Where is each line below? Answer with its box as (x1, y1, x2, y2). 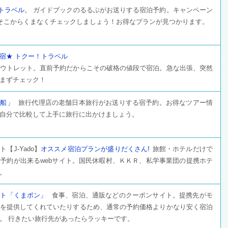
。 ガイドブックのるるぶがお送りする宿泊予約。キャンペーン (24, 6, 213, 14)
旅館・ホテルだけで (150, 145, 213, 153)
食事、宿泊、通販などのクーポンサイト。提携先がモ (49, 191, 213, 199)
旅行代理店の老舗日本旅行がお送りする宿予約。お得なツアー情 (16, 98, 213, 106)
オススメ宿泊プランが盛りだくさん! (40, 145, 150, 153)
